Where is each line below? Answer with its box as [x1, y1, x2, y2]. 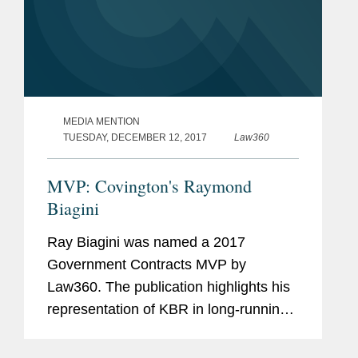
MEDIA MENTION [63, 116, 140, 128]
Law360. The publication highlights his [47, 279, 290, 296]
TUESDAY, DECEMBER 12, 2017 [63, 132, 207, 144]
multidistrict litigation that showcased [47, 324, 280, 340]
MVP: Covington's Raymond [47, 174, 252, 198]
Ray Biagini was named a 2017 [47, 234, 245, 251]
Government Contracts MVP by [47, 257, 246, 273]
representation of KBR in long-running [47, 301, 288, 318]
